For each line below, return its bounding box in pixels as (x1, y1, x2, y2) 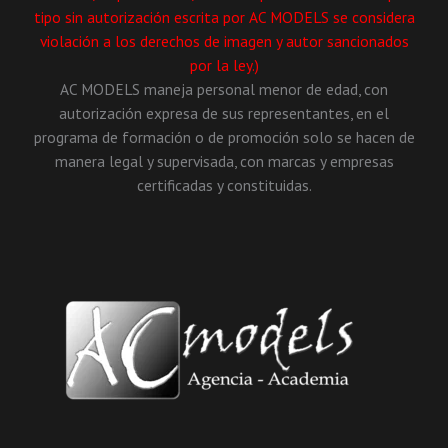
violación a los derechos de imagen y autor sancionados (39, 31, 409, 52)
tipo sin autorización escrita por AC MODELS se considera (33, 7, 415, 28)
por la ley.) (189, 55, 259, 76)
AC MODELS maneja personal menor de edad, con (60, 79, 388, 100)
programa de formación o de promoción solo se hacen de (33, 127, 415, 148)
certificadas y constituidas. (136, 175, 312, 196)
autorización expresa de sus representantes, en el (59, 103, 389, 124)
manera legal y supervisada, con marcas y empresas (54, 151, 394, 172)
